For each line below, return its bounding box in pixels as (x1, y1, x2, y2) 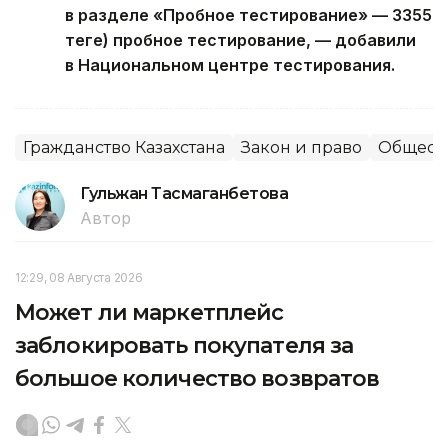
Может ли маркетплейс (15, 299, 284, 327)
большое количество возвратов (15, 365, 380, 393)
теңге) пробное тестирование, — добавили (65, 30, 416, 51)
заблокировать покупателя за (15, 332, 354, 360)
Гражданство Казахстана (23, 138, 225, 158)
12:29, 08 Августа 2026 (15, 270, 143, 286)
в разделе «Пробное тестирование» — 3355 (65, 5, 432, 26)
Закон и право (241, 138, 362, 158)
